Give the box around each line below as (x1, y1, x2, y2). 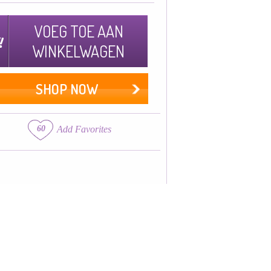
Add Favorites (57, 124, 111, 134)
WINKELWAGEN (32, 41, 125, 61)
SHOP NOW (35, 80, 98, 97)
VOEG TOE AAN (33, 21, 123, 41)
